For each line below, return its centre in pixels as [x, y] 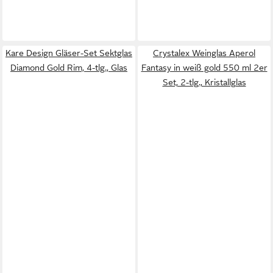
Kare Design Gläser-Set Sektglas [69, 53]
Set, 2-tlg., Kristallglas [204, 82]
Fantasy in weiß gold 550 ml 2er [204, 68]
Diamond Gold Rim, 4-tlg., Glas [69, 68]
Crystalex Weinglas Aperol [204, 53]
